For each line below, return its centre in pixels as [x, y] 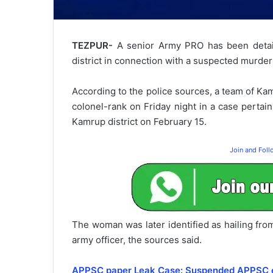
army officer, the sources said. [137, 240]
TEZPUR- [92, 46]
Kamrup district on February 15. [139, 122]
